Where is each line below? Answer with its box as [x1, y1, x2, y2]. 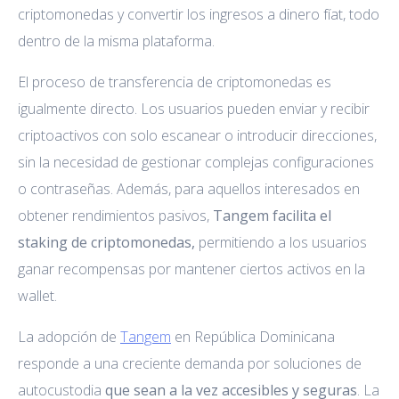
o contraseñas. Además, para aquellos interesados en [18, 178, 360, 199]
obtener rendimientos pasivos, [18, 205, 213, 225]
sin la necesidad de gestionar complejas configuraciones [18, 151, 374, 172]
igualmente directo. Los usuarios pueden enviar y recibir [18, 98, 370, 118]
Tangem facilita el [213, 205, 331, 225]
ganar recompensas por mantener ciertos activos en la [18, 258, 365, 279]
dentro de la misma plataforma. [18, 30, 215, 51]
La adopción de [18, 326, 120, 346]
